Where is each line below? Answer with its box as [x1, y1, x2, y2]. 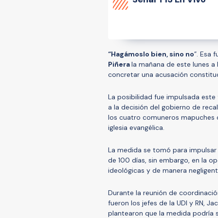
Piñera [108, 59, 131, 69]
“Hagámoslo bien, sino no [108, 49, 194, 58]
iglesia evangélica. [108, 123, 166, 132]
